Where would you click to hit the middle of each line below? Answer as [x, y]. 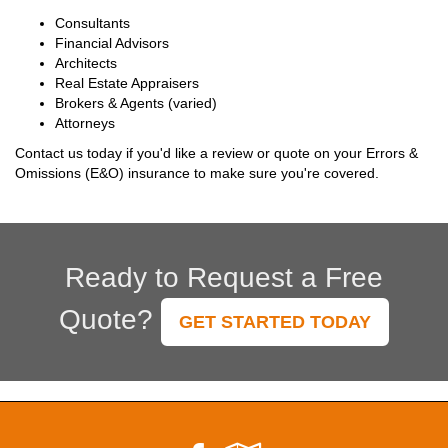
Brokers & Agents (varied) [136, 103]
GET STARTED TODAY [275, 322]
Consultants [92, 23]
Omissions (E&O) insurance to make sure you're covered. [197, 173]
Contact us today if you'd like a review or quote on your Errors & [216, 153]
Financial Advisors [112, 43]
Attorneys [85, 123]
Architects [86, 63]
